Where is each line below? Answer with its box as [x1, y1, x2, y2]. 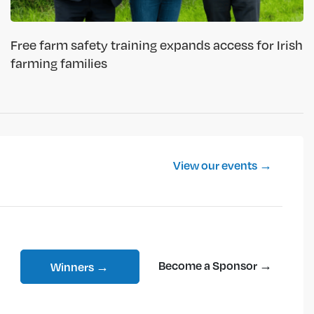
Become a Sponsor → [158, 257, 272, 273]
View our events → [173, 158, 272, 173]
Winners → [50, 259, 109, 274]
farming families [10, 55, 107, 71]
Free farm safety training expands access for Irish [10, 37, 303, 53]
